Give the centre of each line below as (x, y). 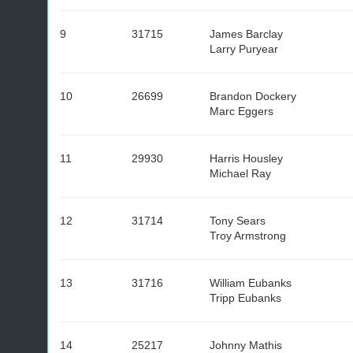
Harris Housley (246, 158)
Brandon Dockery (253, 96)
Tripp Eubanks (245, 298)
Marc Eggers (242, 111)
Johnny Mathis (246, 345)
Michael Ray (240, 173)
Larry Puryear (244, 49)
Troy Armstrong (248, 236)
